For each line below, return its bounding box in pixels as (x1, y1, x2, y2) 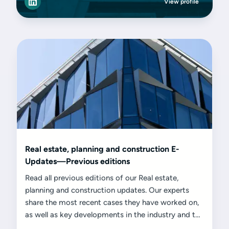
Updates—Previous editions (25, 156, 130, 166)
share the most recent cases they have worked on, (25, 198, 199, 207)
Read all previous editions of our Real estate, (25, 173, 179, 182)
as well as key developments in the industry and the (25, 210, 203, 219)
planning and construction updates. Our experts (25, 186, 189, 195)
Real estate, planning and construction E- (25, 144, 179, 154)
